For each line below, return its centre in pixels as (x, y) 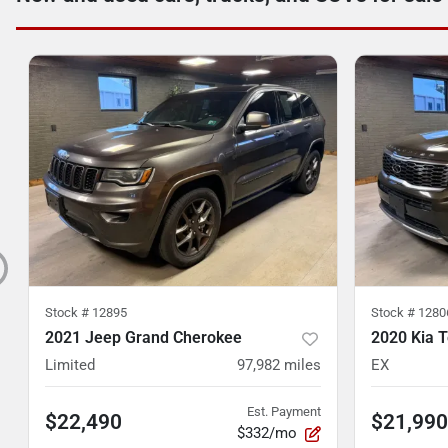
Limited (70, 365)
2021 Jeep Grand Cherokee (143, 337)
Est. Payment (284, 411)
